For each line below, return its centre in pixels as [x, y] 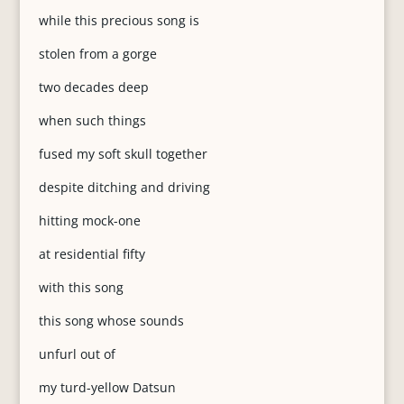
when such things [92, 120]
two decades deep [93, 87]
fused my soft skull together [123, 154]
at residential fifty [92, 254]
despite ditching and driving [124, 187]
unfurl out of [77, 354]
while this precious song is [119, 20]
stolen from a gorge [97, 54]
